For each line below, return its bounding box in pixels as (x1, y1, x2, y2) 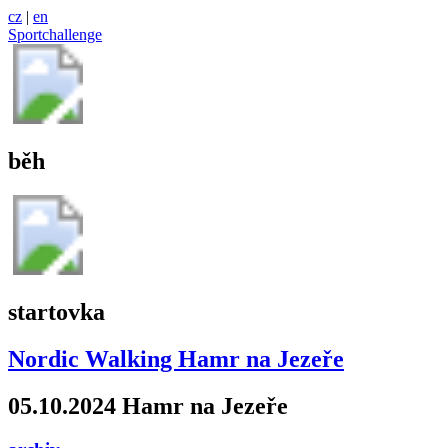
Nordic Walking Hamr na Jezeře (8, 345, 344, 372)
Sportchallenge (8, 26, 102, 43)
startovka (8, 298, 105, 325)
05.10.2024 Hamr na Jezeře (8, 392, 288, 419)
